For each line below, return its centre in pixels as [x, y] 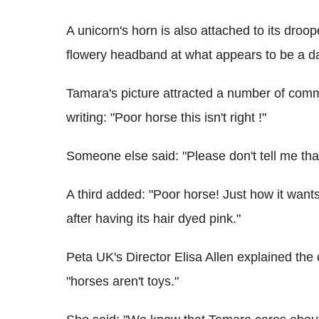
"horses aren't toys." [122, 281]
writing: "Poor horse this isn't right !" [166, 117]
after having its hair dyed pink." [153, 218]
